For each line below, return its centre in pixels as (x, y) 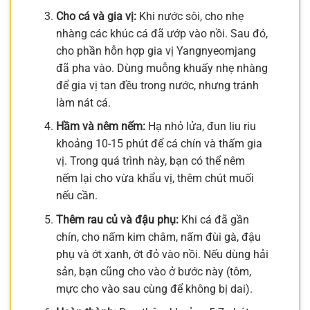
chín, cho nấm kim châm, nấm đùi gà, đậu (158, 237)
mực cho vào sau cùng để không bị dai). (154, 289)
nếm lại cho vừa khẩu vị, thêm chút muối (155, 179)
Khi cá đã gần (213, 219)
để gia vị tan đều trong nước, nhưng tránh (157, 85)
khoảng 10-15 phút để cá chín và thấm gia (159, 144)
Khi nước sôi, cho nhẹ (190, 16)
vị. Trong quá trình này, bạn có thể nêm (150, 161)
